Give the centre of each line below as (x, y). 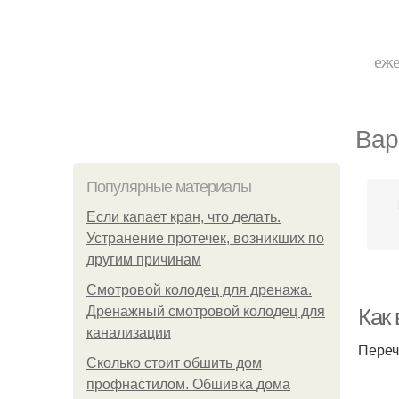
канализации (129, 333)
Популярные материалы (169, 187)
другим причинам (144, 260)
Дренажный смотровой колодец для (206, 311)
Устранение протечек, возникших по (205, 238)
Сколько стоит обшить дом (174, 363)
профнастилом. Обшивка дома (188, 384)
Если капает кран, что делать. (183, 217)
